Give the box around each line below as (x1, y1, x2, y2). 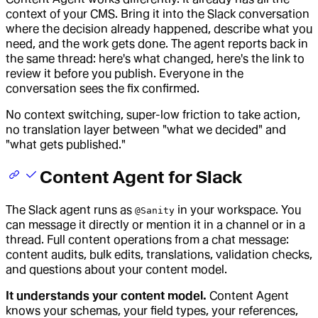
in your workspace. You (175, 202, 301, 216)
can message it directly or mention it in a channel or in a (6, 217, 305, 231)
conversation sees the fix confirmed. (6, 81, 199, 95)
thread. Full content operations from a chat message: (6, 232, 289, 246)
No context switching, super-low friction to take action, (6, 107, 300, 121)
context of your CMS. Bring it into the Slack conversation (6, 6, 309, 21)
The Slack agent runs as (6, 202, 135, 216)
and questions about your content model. (6, 262, 227, 276)
